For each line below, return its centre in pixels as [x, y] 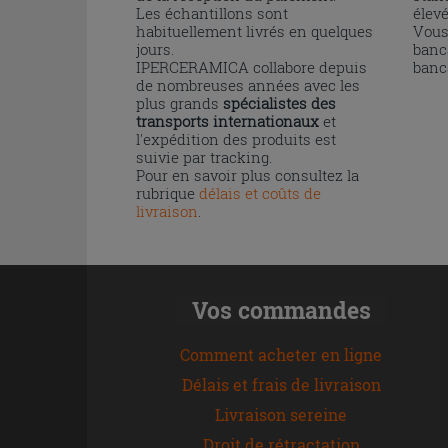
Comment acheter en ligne [281, 354]
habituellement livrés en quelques [254, 30]
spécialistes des [279, 102]
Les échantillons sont [212, 12]
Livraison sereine [281, 414]
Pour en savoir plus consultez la [247, 174]
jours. [155, 48]
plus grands [179, 102]
